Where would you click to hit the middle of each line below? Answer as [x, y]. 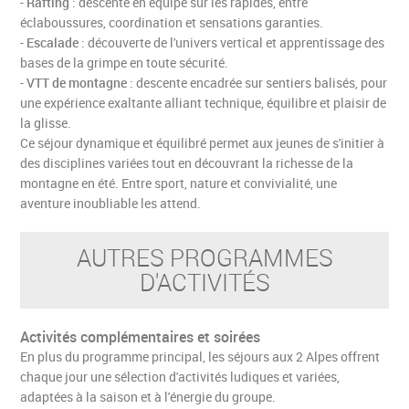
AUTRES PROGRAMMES [204, 258]
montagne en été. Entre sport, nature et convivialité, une [179, 183]
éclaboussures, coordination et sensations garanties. [172, 22]
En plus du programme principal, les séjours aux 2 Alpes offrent [200, 357]
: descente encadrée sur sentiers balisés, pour [257, 83]
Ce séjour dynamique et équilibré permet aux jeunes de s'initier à [203, 143]
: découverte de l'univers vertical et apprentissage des [232, 42]
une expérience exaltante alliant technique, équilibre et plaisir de [204, 103]
